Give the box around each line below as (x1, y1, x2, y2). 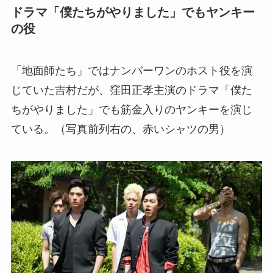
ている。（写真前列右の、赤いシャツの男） (10, 123, 230, 136)
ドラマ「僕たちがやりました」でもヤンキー (10, 5, 255, 19)
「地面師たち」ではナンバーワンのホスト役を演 (10, 65, 252, 77)
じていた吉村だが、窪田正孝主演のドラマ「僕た (10, 84, 252, 97)
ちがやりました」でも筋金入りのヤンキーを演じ (10, 104, 252, 116)
